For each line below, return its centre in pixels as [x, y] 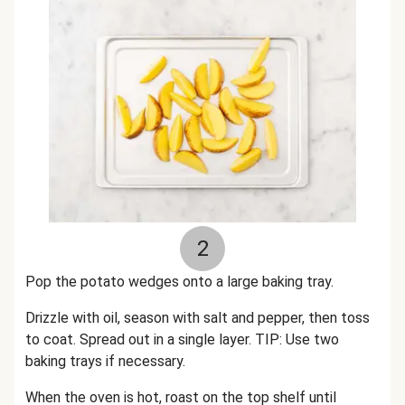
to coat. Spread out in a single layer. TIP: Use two [182, 339]
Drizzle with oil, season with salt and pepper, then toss [198, 318]
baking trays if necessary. [105, 361]
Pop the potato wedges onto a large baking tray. [179, 282]
